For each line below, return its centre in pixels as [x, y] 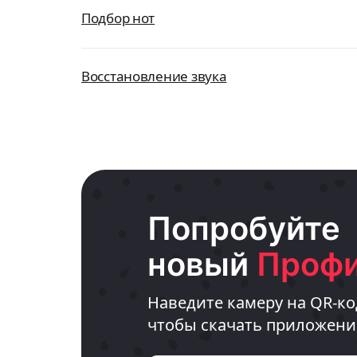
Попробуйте [244, 228]
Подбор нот [118, 18]
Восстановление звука [154, 76]
